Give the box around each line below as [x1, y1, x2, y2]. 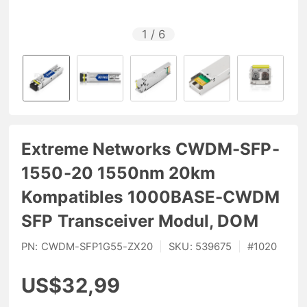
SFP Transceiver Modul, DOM [21, 210, 258, 231]
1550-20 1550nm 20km [21, 162, 216, 183]
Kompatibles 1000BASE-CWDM [21, 186, 280, 207]
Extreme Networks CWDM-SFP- [21, 138, 280, 159]
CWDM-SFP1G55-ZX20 [40, 241, 153, 254]
